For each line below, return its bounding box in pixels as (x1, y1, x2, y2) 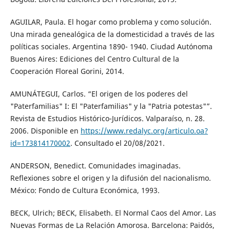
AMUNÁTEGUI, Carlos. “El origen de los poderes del (10, 88, 188, 99)
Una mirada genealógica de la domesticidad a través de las (10, 29, 215, 39)
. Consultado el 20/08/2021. (70, 138, 165, 148)
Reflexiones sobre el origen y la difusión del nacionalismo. (10, 172, 211, 183)
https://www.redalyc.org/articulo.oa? (80, 125, 208, 136)
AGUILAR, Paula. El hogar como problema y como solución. (10, 16, 212, 27)
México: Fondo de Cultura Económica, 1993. (10, 185, 160, 195)
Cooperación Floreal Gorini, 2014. (10, 66, 124, 76)
